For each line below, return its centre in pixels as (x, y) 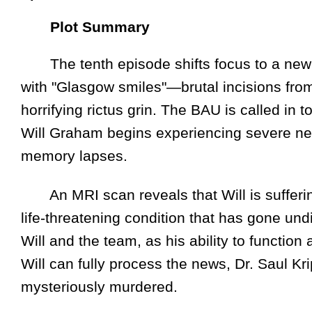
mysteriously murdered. (99, 287)
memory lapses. (74, 156)
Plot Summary (85, 27)
